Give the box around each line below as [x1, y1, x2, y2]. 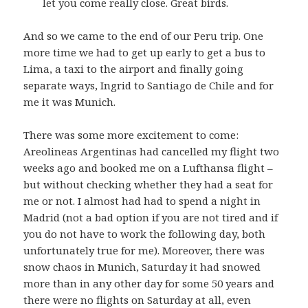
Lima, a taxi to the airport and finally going [23, 62, 244, 76]
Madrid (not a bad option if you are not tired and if [23, 210, 278, 225]
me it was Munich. [23, 95, 116, 109]
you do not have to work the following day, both [23, 227, 266, 241]
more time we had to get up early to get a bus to [23, 45, 266, 60]
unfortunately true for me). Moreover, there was [23, 243, 265, 258]
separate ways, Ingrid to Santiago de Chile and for [23, 78, 274, 93]
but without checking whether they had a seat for [23, 177, 274, 192]
